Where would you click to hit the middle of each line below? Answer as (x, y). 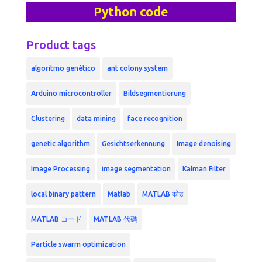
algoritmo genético (63, 68)
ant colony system (137, 68)
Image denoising (204, 144)
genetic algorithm (60, 144)
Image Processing (60, 169)
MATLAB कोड (162, 194)
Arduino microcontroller (71, 94)
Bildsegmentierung (154, 94)
